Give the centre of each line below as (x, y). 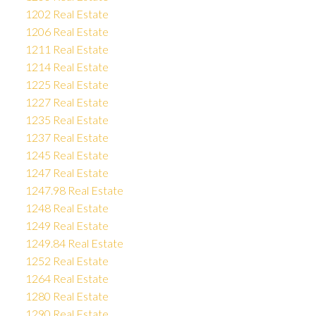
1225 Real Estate (67, 85)
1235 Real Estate (67, 120)
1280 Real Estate (67, 296)
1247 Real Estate (67, 173)
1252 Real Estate (67, 261)
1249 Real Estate (67, 226)
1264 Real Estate (67, 279)
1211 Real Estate (67, 49)
